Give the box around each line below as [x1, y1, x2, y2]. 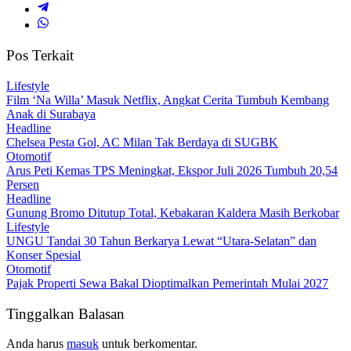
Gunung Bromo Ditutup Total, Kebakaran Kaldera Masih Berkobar [6, 205, 339, 219]
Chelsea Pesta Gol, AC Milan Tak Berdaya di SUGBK [6, 135, 278, 149]
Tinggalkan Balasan [6, 305, 125, 322]
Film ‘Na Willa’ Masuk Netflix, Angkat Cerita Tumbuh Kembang [6, 92, 329, 107]
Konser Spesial [6, 248, 81, 262]
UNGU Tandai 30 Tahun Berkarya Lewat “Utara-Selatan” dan [6, 233, 317, 248]
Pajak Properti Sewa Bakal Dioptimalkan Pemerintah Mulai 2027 [6, 276, 328, 290]
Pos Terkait [6, 47, 74, 64]
